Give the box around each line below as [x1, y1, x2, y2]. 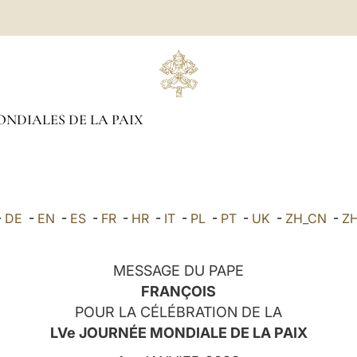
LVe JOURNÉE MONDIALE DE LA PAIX [49, 324, 308, 341]
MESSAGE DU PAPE [113, 262, 244, 279]
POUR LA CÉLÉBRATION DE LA [75, 304, 282, 320]
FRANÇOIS [141, 283, 216, 300]
